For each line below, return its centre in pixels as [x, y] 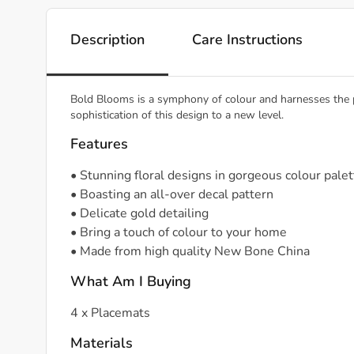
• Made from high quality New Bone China [190, 252]
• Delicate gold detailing [139, 214]
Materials [102, 344]
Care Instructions [247, 41]
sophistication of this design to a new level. [177, 116]
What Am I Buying [131, 282]
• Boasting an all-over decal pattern [172, 195]
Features [99, 145]
